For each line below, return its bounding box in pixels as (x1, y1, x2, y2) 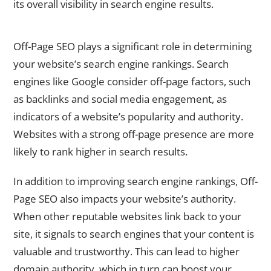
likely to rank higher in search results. (13, 145, 188, 159)
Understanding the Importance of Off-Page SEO (13, 25, 205, 37)
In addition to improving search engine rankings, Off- (13, 174, 258, 189)
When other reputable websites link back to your (13, 209, 241, 224)
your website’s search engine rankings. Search (13, 57, 229, 71)
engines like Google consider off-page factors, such (13, 74, 250, 89)
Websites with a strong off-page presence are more (13, 127, 254, 142)
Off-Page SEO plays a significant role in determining (13, 39, 252, 54)
